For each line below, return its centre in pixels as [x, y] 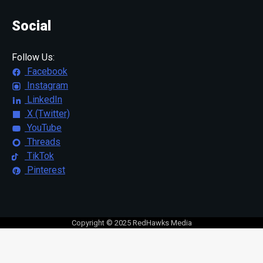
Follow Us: [33, 58]
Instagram [46, 86]
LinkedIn [43, 100]
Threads [43, 142]
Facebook [46, 72]
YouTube [43, 128]
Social [31, 26]
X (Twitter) [47, 114]
